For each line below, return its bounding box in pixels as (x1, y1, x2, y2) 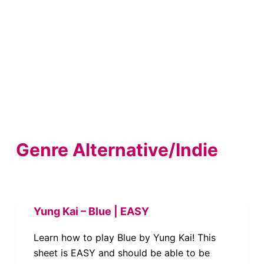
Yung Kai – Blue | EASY (33, 205, 149, 217)
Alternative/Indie (68, 139, 218, 160)
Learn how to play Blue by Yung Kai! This (33, 232, 216, 243)
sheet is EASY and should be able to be (33, 247, 210, 259)
